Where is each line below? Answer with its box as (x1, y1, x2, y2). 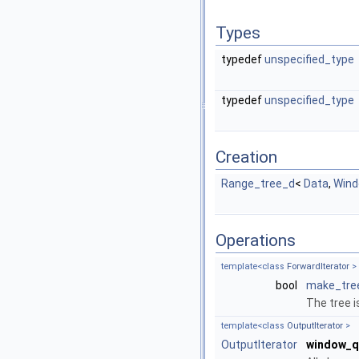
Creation (216, 147, 277, 167)
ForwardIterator (287, 260, 349, 272)
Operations (216, 230, 296, 250)
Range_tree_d (221, 176, 295, 190)
